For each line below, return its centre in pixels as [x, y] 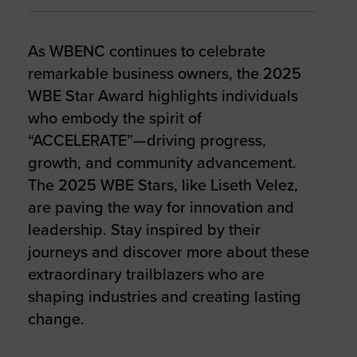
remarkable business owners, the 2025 [164, 74]
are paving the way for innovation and [161, 208]
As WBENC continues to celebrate [146, 51]
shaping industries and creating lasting [164, 297]
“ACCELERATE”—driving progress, [147, 141]
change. [56, 319]
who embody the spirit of [114, 118]
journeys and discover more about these [168, 252]
